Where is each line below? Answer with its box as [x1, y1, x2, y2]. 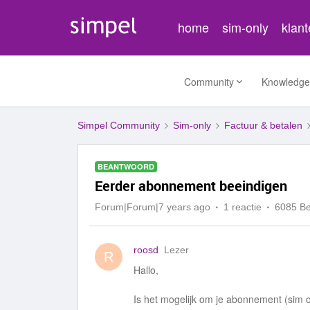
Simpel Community [77, 120, 160, 131]
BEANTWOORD [98, 161, 154, 172]
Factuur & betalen [224, 120, 302, 131]
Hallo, [134, 263, 158, 277]
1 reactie [224, 201, 262, 212]
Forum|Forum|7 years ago [95, 201, 210, 212]
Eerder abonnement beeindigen [95, 176, 287, 195]
